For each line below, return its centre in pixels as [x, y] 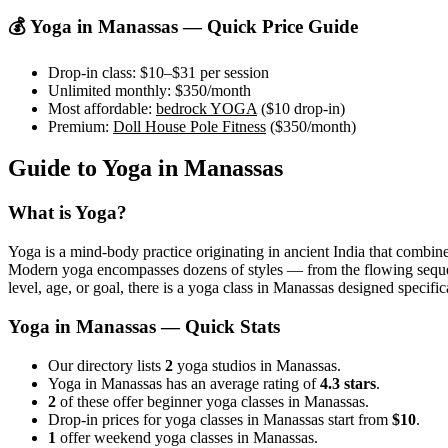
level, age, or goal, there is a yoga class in [140, 288]
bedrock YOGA [206, 108]
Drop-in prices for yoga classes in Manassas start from [220, 419]
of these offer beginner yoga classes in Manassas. [212, 401]
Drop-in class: [92, 72]
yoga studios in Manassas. [257, 365]
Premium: [78, 126]
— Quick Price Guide [268, 26]
